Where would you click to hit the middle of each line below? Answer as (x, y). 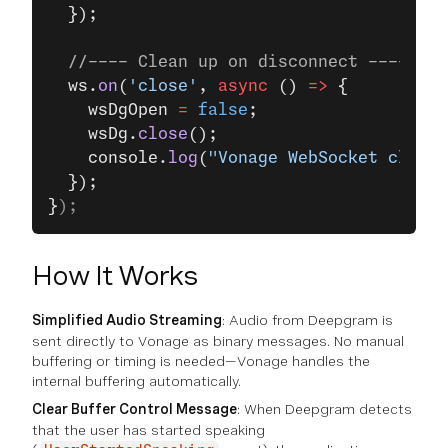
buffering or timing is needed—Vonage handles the (201, 361)
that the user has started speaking (148, 430)
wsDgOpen (113, 110)
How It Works (115, 275)
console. (108, 158)
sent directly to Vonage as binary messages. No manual (218, 341)
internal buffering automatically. (136, 381)
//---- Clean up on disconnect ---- (228, 62)
